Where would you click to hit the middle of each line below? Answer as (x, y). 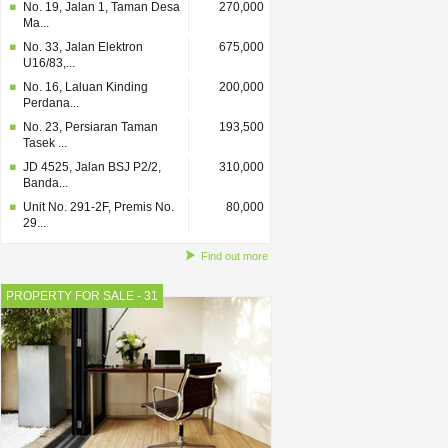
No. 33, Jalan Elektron (83, 47)
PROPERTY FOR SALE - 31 (82, 296)
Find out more (234, 256)
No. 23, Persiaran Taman (90, 127)
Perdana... (51, 103)
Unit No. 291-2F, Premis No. (98, 207)
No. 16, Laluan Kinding (85, 87)
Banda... (45, 183)
